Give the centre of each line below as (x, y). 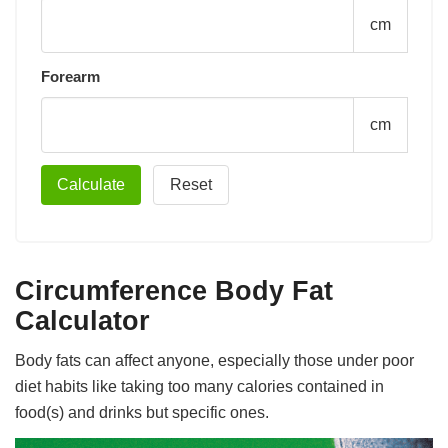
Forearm (71, 76)
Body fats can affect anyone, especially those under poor (215, 360)
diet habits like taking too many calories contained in (200, 386)
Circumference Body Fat (174, 290)
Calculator (83, 320)
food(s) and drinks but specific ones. (142, 412)
